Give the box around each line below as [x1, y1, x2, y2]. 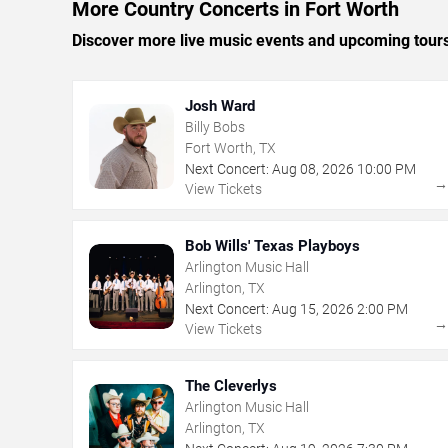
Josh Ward [185, 96, 255, 115]
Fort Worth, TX [185, 139, 276, 156]
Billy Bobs [185, 118, 245, 135]
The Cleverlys [185, 376, 277, 395]
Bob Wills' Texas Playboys [185, 236, 360, 255]
